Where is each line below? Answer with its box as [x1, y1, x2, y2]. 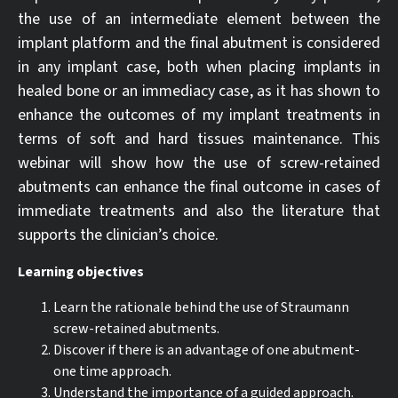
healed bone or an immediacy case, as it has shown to [18, 80, 380, 102]
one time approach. [53, 362, 171, 381]
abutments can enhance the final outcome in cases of [18, 176, 380, 198]
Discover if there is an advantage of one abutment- [53, 340, 360, 360]
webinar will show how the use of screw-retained [18, 152, 380, 174]
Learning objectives [18, 262, 144, 282]
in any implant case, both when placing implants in [18, 56, 380, 78]
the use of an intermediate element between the [18, 8, 380, 30]
